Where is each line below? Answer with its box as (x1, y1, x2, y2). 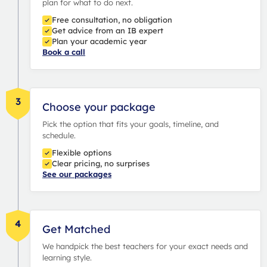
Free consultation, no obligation (52, 14, 172, 24)
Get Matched (42, 222, 110, 236)
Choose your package (42, 100, 156, 114)
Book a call (42, 46, 85, 57)
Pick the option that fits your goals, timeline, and (42, 119, 219, 129)
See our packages (42, 169, 111, 179)
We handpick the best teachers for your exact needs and (42, 241, 248, 251)
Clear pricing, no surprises (52, 158, 150, 168)
